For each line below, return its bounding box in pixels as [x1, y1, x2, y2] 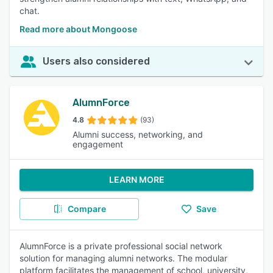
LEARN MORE [108, 174, 165, 185]
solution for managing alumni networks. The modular [19, 253, 227, 263]
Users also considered [43, 55, 150, 67]
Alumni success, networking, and [73, 129, 204, 140]
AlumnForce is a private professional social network [19, 241, 222, 251]
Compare [67, 204, 106, 214]
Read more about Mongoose [19, 24, 137, 34]
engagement [73, 139, 124, 149]
